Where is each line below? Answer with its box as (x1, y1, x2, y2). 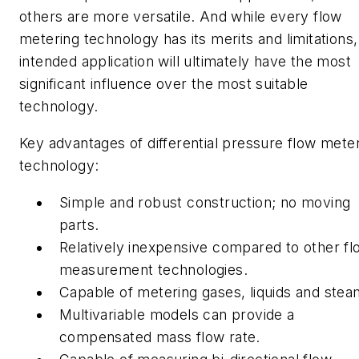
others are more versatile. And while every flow (19, 8, 342, 26)
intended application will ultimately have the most (19, 53, 351, 71)
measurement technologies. (59, 260, 248, 278)
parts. (59, 216, 103, 233)
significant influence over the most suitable (19, 75, 309, 93)
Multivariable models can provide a (59, 305, 295, 323)
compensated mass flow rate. (59, 328, 260, 345)
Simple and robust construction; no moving (59, 193, 351, 211)
